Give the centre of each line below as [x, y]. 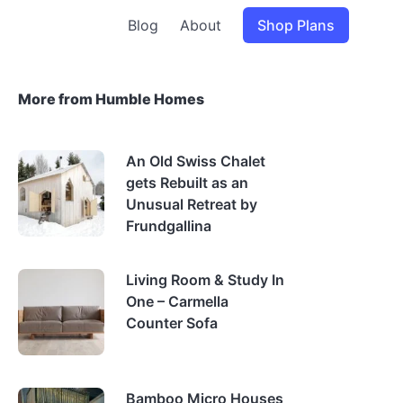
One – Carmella [177, 301]
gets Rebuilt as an [187, 183]
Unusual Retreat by [192, 204]
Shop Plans [296, 25]
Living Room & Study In [205, 280]
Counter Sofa [172, 323]
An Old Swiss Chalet [196, 161]
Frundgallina [169, 226]
